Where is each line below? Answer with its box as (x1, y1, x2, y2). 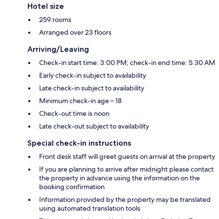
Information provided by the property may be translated (39, 195, 211, 204)
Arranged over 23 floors (39, 27, 111, 37)
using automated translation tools (39, 203, 140, 213)
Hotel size (27, 1, 64, 11)
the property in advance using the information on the (39, 173, 200, 182)
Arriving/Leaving (27, 44, 89, 54)
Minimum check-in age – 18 (39, 96, 122, 105)
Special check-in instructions (27, 138, 131, 148)
